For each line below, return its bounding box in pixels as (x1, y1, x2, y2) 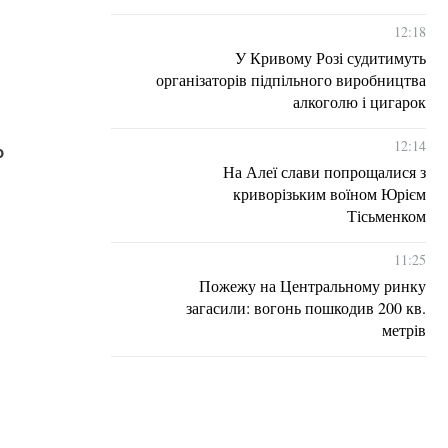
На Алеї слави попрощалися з (223, 161, 426, 182)
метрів (382, 319, 426, 340)
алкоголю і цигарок (293, 91, 426, 112)
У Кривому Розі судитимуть (235, 47, 426, 68)
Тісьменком (347, 205, 426, 226)
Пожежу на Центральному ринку (199, 275, 426, 296)
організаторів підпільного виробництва (156, 69, 426, 90)
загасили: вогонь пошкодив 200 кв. (186, 297, 426, 318)
